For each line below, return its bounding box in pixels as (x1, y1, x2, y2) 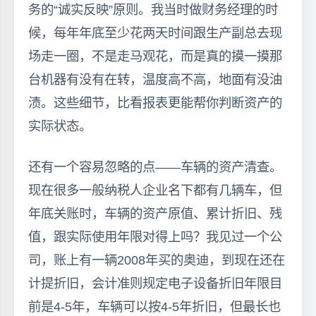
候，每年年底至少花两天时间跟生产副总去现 (28, 25, 282, 40)
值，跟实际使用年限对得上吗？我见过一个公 (28, 229, 282, 244)
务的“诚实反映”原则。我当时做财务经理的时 (28, 1, 278, 17)
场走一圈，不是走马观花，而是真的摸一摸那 (28, 48, 282, 63)
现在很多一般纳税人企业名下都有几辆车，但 (28, 182, 282, 197)
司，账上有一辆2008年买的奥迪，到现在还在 (28, 252, 285, 267)
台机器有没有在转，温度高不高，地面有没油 (28, 71, 282, 87)
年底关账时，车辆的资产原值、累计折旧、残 (28, 205, 282, 221)
